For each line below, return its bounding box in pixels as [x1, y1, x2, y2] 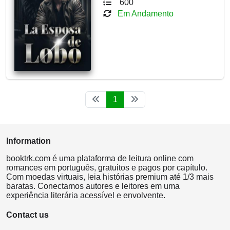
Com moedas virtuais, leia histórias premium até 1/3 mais [6, 172, 214, 181]
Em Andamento [118, 9, 174, 18]
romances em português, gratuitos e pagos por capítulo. [6, 163, 207, 172]
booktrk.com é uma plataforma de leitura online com [6, 154, 194, 163]
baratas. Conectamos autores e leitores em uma [6, 181, 180, 190]
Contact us [6, 210, 49, 219]
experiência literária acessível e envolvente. [6, 190, 165, 200]
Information [6, 136, 51, 145]
